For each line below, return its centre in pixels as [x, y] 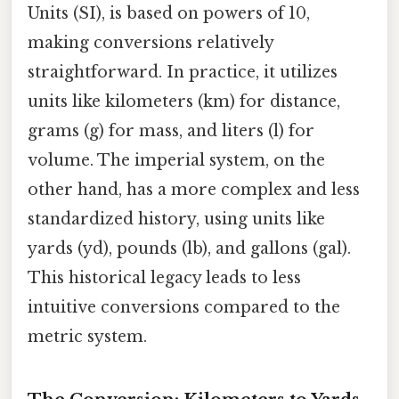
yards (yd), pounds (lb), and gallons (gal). [189, 248]
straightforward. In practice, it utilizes [183, 72]
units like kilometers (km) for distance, [184, 101]
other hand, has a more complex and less [194, 189]
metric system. [87, 336]
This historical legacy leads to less [164, 277]
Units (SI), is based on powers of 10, [169, 13]
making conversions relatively [151, 42]
